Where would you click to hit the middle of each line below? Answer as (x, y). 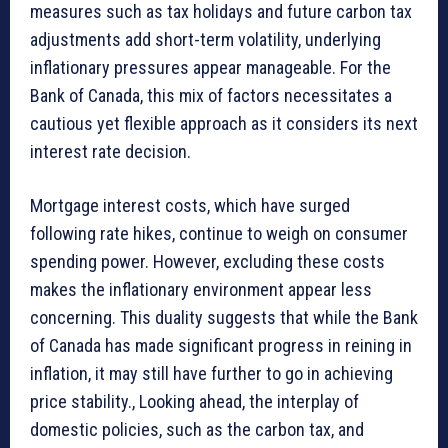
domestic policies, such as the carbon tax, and (197, 430)
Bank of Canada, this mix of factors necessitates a (211, 96)
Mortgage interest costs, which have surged (190, 206)
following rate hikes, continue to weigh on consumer (219, 234)
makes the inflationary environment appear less (201, 290)
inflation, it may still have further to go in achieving (211, 374)
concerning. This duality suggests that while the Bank (224, 318)
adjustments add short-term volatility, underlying (205, 40)
